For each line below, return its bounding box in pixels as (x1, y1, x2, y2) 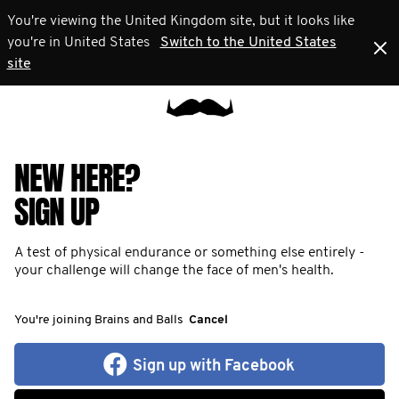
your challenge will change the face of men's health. (14, 264, 334, 278)
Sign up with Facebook (132, 358, 295, 375)
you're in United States (6, 36, 150, 50)
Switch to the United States (159, 36, 337, 50)
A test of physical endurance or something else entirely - (14, 246, 364, 260)
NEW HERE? (14, 155, 140, 202)
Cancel (189, 313, 228, 327)
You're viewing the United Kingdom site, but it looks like (6, 14, 354, 28)
